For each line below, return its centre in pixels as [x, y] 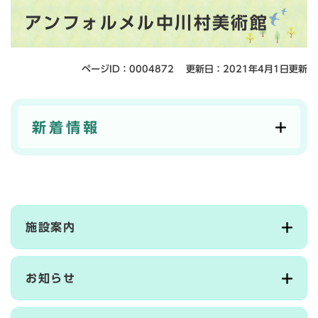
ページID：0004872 [128, 70]
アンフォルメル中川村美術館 [147, 23]
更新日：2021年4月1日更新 [247, 70]
